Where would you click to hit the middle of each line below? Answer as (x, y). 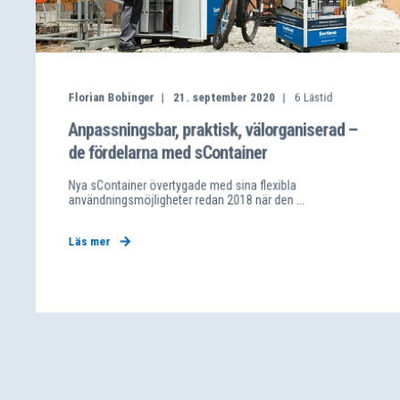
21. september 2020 (224, 97)
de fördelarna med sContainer (168, 153)
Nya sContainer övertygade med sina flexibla (182, 185)
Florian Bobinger (111, 97)
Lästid (318, 97)
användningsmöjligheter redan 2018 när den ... (187, 200)
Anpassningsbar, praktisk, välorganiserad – (213, 129)
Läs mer (89, 242)
